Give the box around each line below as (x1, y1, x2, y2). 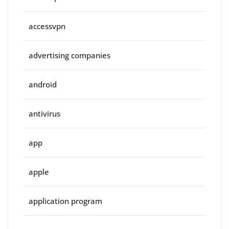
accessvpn (29, 21, 65, 32)
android (29, 79, 57, 90)
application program (29, 196, 102, 207)
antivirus (29, 108, 60, 119)
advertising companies (29, 50, 110, 61)
